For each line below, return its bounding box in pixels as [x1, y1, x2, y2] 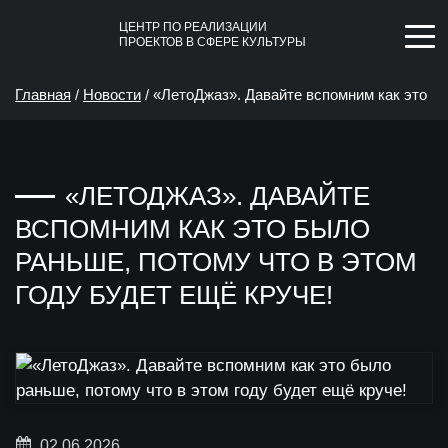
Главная [15, 86, 71, 103]
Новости [83, 86, 141, 103]
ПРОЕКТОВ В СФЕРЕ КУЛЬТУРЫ [119, 35, 306, 49]
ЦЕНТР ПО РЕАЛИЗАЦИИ [119, 20, 267, 34]
